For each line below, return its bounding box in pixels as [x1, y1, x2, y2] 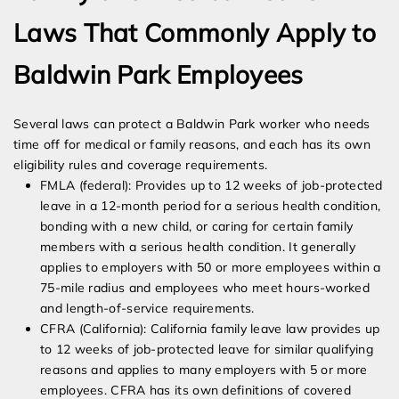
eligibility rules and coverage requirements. [13, 157, 268, 174]
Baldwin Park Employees [13, 59, 304, 91]
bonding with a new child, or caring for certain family [40, 218, 354, 235]
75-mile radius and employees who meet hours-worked [40, 280, 370, 297]
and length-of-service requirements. [40, 300, 255, 317]
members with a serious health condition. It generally [40, 239, 355, 256]
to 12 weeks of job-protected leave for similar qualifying [40, 341, 374, 358]
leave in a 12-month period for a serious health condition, [40, 198, 381, 215]
